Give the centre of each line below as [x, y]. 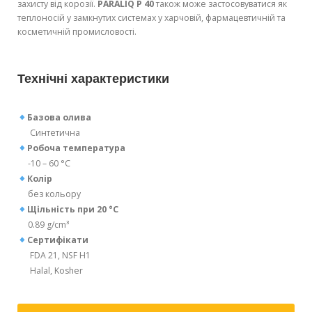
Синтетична [49, 133]
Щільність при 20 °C [72, 210]
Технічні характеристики [93, 79]
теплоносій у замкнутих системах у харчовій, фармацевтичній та [151, 18]
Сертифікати [57, 240]
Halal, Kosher [50, 271]
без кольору [49, 194]
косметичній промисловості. [77, 32]
